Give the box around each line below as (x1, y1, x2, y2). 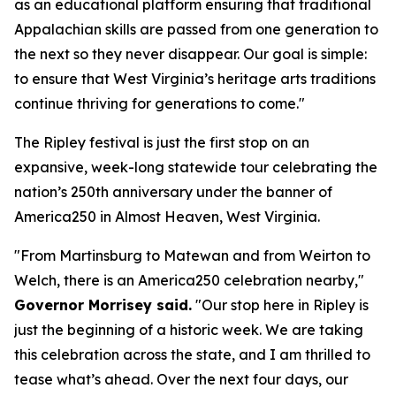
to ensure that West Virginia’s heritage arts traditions (14, 70, 376, 88)
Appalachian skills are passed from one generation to (14, 20, 378, 38)
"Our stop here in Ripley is (192, 296, 369, 314)
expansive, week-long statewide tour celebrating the (14, 158, 377, 176)
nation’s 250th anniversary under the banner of (14, 183, 332, 201)
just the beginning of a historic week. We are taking (14, 321, 363, 339)
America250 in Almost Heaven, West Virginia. (14, 208, 320, 225)
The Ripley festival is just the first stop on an (14, 133, 309, 151)
